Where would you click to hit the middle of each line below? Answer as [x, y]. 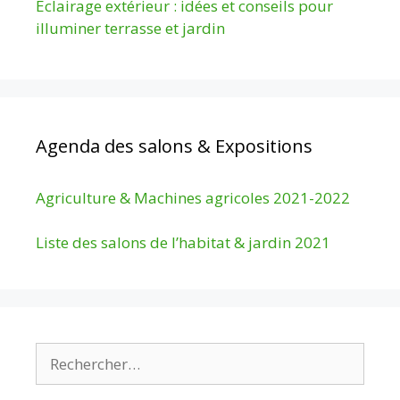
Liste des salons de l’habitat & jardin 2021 [183, 243]
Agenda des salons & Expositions [174, 146]
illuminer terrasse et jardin [130, 28]
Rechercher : [77, 354]
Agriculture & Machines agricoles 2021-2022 [193, 197]
